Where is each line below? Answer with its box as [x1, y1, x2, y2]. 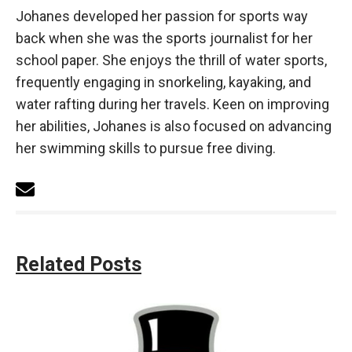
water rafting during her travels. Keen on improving [16, 95, 329, 112]
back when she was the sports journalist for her [16, 29, 313, 46]
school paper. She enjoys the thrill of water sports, [16, 51, 327, 68]
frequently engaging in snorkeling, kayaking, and [16, 73, 311, 90]
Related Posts [16, 252, 141, 276]
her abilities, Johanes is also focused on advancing [16, 117, 332, 134]
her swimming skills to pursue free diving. [16, 139, 276, 156]
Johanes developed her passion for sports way [16, 7, 308, 24]
